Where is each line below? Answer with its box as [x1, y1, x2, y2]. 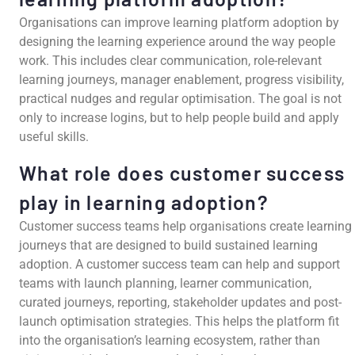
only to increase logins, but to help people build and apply [19, 110, 339, 126]
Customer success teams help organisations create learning [19, 218, 352, 234]
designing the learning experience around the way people [19, 34, 335, 50]
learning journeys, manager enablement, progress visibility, [19, 72, 344, 88]
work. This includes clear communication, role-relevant [19, 53, 322, 69]
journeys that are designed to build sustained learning [19, 237, 318, 253]
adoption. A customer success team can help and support [19, 256, 340, 272]
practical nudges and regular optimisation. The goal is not [19, 91, 342, 107]
